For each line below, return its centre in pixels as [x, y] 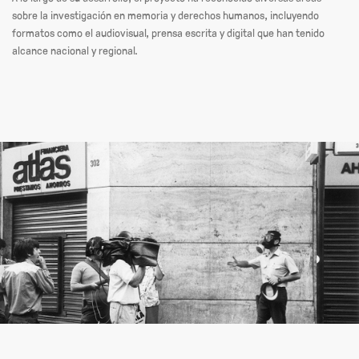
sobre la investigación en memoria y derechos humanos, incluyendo [165, 14]
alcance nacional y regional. [75, 50]
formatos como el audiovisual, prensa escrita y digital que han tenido [168, 32]
